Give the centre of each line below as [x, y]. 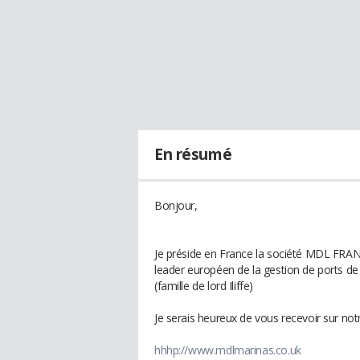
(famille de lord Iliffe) [204, 286]
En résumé [193, 154]
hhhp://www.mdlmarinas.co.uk [228, 350]
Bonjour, [176, 205]
